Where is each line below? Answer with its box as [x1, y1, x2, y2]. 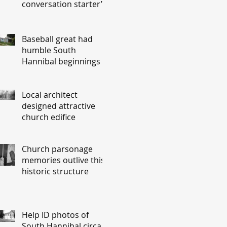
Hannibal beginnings [22, 56, 100, 67]
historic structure [22, 166, 89, 177]
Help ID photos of [22, 209, 89, 220]
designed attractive [22, 100, 95, 111]
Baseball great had [22, 33, 93, 45]
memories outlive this [22, 155, 105, 166]
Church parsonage [22, 143, 93, 155]
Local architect [22, 89, 78, 100]
